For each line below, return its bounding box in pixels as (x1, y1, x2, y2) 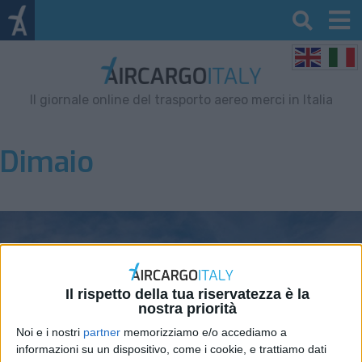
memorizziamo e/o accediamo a (120, 326, 287, 339)
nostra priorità (137, 301, 237, 318)
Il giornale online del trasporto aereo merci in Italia (29, 91, 333, 107)
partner (83, 326, 120, 339)
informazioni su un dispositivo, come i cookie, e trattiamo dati (16, 343, 326, 356)
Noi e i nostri (16, 326, 83, 339)
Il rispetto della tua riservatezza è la (65, 286, 309, 303)
